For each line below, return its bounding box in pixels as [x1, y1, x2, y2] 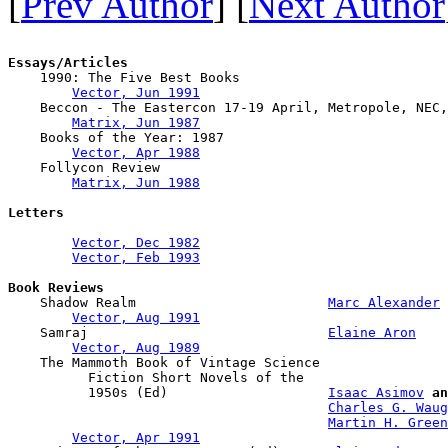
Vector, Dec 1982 [72, 234, 200, 250]
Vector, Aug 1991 [72, 309, 200, 325]
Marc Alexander [328, 294, 440, 310]
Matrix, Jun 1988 [72, 174, 200, 190]
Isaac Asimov [328, 384, 424, 400]
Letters [8, 204, 64, 220]
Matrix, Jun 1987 [72, 114, 200, 130]
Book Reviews [8, 279, 104, 295]
